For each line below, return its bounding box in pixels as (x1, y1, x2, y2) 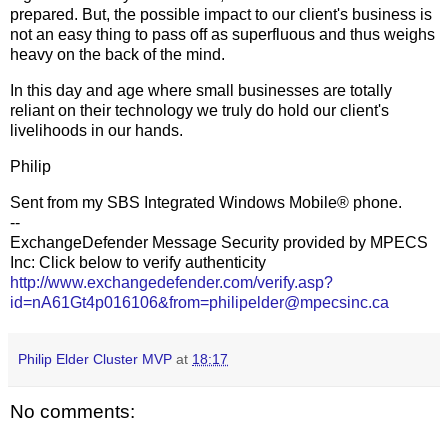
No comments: (10, 400, 135, 422)
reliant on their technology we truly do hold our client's (10, 102, 389, 120)
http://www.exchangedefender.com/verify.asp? (10, 273, 333, 291)
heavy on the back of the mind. (10, 46, 225, 64)
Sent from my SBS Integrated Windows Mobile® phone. (10, 193, 402, 211)
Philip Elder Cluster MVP (18, 350, 172, 367)
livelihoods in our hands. (10, 122, 183, 140)
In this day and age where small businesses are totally (10, 82, 392, 100)
